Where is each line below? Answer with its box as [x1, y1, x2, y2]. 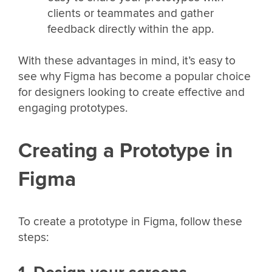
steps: [18, 230, 49, 245]
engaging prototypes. [18, 100, 127, 115]
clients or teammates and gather [47, 6, 214, 21]
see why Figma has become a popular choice [18, 69, 251, 84]
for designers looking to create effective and [18, 84, 245, 100]
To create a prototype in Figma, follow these [18, 214, 242, 229]
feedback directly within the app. [47, 22, 214, 37]
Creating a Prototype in [18, 138, 233, 163]
